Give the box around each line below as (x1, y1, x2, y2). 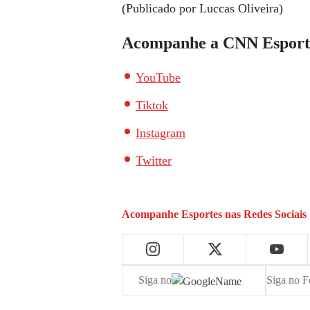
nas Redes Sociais (222, 208, 307, 220)
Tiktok (136, 98, 168, 112)
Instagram (136, 125, 185, 140)
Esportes (181, 208, 222, 220)
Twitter (136, 153, 172, 167)
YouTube (136, 70, 181, 84)
